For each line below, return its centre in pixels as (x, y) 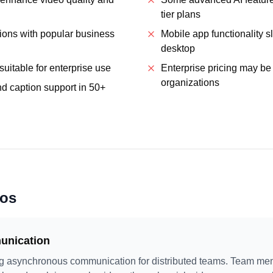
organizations (190, 83)
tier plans (181, 14)
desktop (178, 48)
